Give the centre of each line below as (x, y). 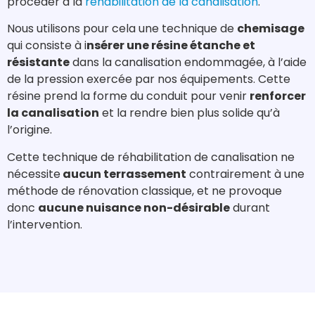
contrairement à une (245, 174)
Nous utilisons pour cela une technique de (122, 29)
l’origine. (30, 130)
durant (250, 207)
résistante (38, 63)
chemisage (271, 29)
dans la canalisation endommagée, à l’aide (188, 63)
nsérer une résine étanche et (171, 46)
